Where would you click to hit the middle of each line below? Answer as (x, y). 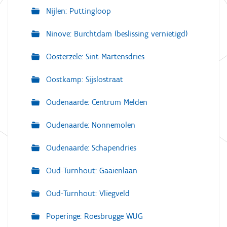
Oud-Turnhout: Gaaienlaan (90, 171)
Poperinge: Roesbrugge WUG (93, 216)
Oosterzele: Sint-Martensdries (94, 57)
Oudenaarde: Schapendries (90, 148)
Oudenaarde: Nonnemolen (89, 125)
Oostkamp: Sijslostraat (83, 80)
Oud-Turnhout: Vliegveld (87, 194)
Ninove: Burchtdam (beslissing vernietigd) (116, 34)
